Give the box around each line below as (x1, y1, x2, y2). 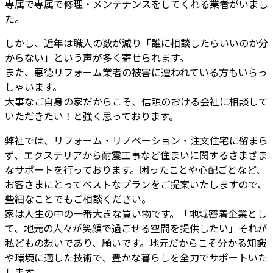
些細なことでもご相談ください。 (5, 191, 151, 207)
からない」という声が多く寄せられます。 (5, 50, 189, 65)
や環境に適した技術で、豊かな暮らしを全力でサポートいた (5, 250, 268, 265)
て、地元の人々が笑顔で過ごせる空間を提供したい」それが (5, 221, 268, 236)
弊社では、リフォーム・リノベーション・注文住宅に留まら (5, 133, 268, 148)
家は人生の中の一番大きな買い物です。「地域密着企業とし (5, 206, 267, 221)
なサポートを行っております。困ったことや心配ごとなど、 (5, 162, 266, 177)
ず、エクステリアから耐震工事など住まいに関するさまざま (5, 147, 268, 163)
